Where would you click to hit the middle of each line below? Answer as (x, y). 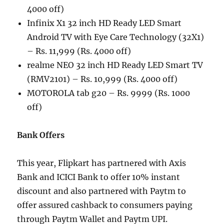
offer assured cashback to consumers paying (105, 205)
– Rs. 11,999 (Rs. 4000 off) (79, 51)
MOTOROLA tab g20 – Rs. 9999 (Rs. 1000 (109, 93)
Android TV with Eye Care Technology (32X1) (116, 37)
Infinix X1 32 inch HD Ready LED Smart (104, 23)
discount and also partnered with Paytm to (102, 191)
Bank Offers (41, 135)
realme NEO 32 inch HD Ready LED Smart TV (115, 65)
